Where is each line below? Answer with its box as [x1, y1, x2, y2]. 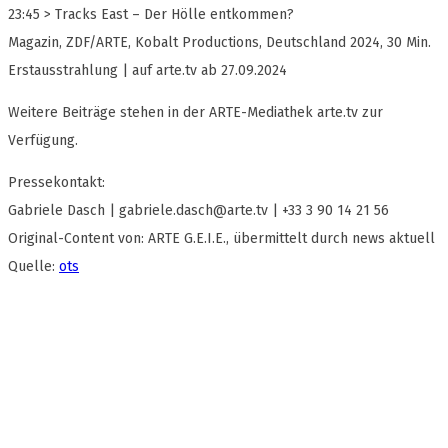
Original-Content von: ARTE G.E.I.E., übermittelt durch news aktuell [8, 230, 435, 248]
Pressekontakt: [8, 174, 105, 192]
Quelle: [8, 258, 59, 276]
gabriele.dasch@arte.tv [119, 202, 268, 220]
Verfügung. [8, 132, 78, 150]
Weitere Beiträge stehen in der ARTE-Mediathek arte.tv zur [8, 104, 383, 122]
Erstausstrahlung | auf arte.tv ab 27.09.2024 [8, 62, 287, 80]
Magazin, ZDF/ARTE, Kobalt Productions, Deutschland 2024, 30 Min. [8, 34, 431, 52]
